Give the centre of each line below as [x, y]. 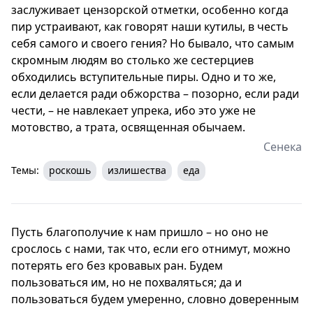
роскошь [70, 170]
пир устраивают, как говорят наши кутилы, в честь [150, 26]
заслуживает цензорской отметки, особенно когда [150, 9]
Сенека [283, 146]
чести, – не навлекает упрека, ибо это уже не [133, 110]
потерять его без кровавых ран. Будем [117, 265]
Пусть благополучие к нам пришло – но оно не [140, 232]
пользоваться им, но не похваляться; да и [126, 282]
